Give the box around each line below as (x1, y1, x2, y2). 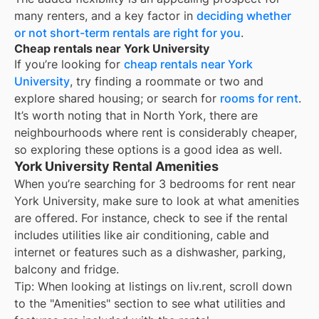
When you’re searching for (14, 176, 159, 191)
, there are (203, 108, 258, 122)
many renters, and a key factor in (14, 8, 197, 23)
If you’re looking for (14, 56, 124, 71)
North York (143, 108, 203, 122)
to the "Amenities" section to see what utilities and (14, 296, 286, 310)
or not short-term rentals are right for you (14, 25, 241, 40)
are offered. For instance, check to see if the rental (14, 210, 288, 225)
